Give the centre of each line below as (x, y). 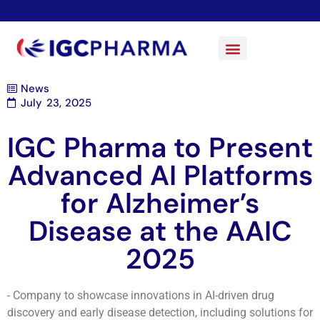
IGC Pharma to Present (160, 148)
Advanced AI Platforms (160, 176)
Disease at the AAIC (160, 231)
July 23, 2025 (56, 103)
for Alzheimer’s (160, 204)
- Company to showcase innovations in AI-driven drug (141, 296)
